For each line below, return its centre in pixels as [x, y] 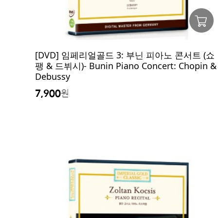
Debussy [53, 76]
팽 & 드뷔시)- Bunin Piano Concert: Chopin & [126, 66]
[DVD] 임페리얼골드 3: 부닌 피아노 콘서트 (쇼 [125, 55]
